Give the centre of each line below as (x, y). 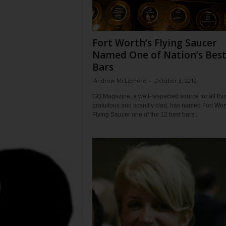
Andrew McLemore (120, 80)
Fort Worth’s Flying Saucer (154, 43)
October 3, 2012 (175, 80)
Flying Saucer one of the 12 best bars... (145, 115)
